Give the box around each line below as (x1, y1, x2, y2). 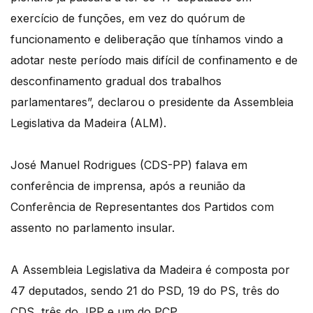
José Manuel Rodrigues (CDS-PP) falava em (10, 158, 247, 173)
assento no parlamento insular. (10, 221, 175, 235)
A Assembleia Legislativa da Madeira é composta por (10, 263, 290, 277)
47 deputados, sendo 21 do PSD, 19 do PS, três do (10, 284, 279, 298)
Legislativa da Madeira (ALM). (10, 116, 166, 131)
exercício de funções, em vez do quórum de (10, 11, 245, 26)
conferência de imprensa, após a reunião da (10, 179, 245, 194)
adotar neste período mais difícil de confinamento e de (10, 53, 298, 68)
